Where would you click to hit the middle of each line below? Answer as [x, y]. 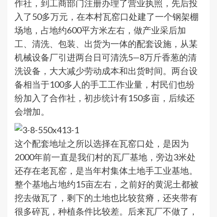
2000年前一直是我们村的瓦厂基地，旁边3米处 [105, 157]
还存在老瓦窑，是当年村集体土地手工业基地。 [106, 171]
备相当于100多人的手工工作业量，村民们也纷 [105, 85]
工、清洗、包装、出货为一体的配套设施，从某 [106, 44]
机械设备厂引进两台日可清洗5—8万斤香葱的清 [106, 57]
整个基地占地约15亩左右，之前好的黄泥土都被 [107, 184]
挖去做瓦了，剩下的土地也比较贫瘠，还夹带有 [106, 198]
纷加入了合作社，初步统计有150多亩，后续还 [105, 98]
